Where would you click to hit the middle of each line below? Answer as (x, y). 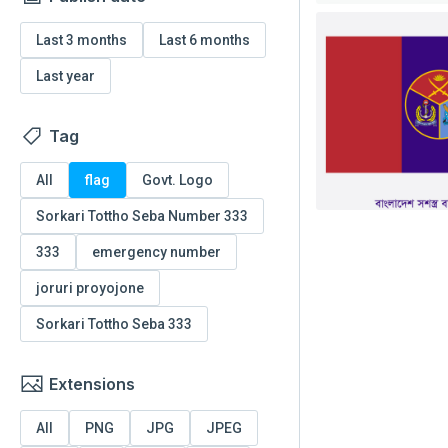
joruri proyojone (90, 288)
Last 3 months (81, 40)
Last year (65, 76)
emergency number (156, 252)
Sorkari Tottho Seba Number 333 (142, 216)
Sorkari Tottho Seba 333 (114, 324)
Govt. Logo (177, 180)
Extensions (92, 384)
